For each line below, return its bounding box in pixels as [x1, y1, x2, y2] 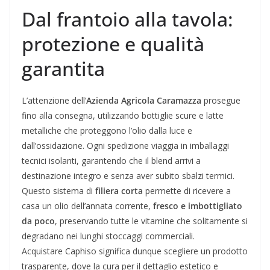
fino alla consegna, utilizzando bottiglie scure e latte [22, 110, 224, 122]
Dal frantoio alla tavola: [22, 6, 233, 33]
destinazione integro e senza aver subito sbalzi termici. [22, 170, 234, 182]
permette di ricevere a [143, 185, 231, 197]
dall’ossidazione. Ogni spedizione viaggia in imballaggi [22, 140, 229, 152]
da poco [22, 215, 55, 227]
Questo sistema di [22, 185, 95, 197]
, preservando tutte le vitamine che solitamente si [55, 215, 248, 227]
